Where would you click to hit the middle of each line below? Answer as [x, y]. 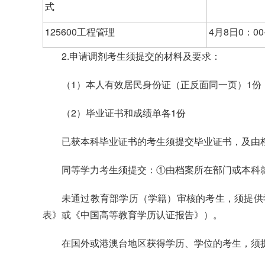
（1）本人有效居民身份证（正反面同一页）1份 [161, 85]
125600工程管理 [80, 32]
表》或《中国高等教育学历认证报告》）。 [132, 215]
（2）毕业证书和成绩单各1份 [124, 113]
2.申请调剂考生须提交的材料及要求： [141, 56]
